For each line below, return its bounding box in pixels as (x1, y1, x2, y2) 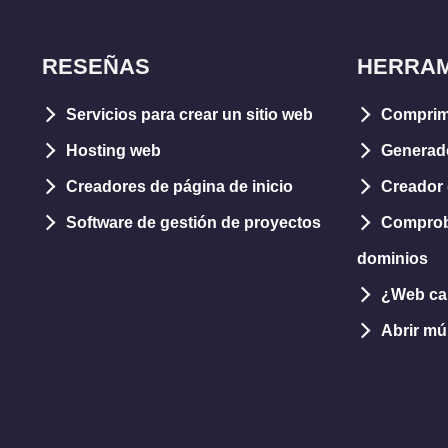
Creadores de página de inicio (66, 177, 293, 195)
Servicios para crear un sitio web (66, 105, 313, 123)
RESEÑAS (42, 53, 150, 79)
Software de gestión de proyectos (66, 213, 321, 231)
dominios (357, 249, 428, 267)
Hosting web (66, 141, 161, 159)
